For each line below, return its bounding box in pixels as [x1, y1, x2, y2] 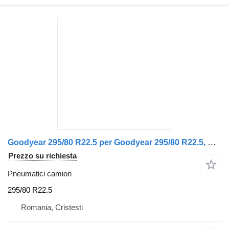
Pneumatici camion [8, 169, 72, 178]
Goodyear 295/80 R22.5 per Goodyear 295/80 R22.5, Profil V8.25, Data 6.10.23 [208, 138, 216, 148]
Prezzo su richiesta [8, 151, 77, 161]
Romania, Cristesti [21, 202, 83, 212]
